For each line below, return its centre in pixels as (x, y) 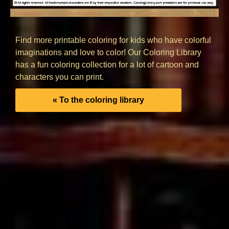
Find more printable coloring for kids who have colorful (113, 40)
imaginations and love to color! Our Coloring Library (108, 53)
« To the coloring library (98, 100)
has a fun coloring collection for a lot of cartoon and (107, 65)
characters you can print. (60, 77)
